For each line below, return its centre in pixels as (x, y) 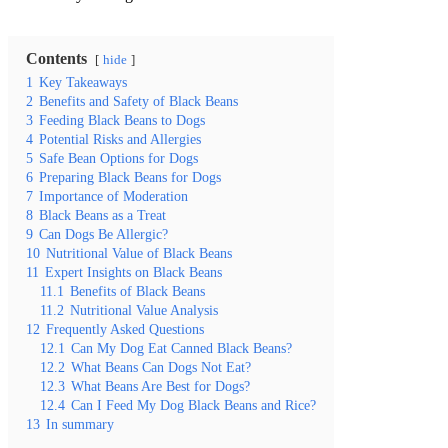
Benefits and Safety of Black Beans (138, 100)
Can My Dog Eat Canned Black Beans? (181, 347)
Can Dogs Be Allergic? (103, 233)
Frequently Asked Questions (125, 328)
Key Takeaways (83, 81)
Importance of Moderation (113, 195)
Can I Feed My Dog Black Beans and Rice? (193, 404)
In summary (80, 423)
